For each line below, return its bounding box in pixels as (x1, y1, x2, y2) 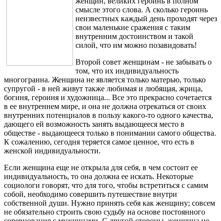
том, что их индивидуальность (75, 66, 179, 75)
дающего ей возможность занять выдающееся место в (4, 119, 184, 128)
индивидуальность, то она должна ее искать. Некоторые (4, 172, 193, 181)
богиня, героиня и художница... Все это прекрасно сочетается (4, 93, 212, 102)
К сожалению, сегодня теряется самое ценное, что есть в (4, 137, 194, 146)
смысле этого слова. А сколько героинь (75, 5, 208, 14)
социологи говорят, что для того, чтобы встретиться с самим (4, 181, 208, 189)
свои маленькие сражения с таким (75, 23, 190, 32)
